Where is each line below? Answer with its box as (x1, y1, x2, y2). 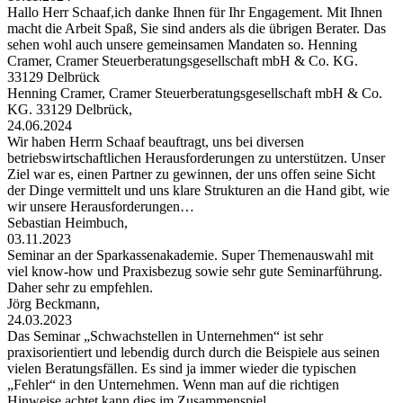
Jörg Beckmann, (7, 295, 103, 311)
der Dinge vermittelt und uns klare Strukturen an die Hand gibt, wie (7, 182, 390, 198)
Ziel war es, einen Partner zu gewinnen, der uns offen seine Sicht (7, 166, 375, 182)
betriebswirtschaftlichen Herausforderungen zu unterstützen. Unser (7, 149, 385, 166)
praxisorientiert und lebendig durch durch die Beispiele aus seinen (7, 344, 380, 360)
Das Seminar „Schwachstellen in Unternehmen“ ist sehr (7, 327, 323, 344)
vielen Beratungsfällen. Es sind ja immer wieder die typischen (7, 360, 356, 376)
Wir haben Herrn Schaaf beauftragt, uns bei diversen (7, 133, 304, 149)
